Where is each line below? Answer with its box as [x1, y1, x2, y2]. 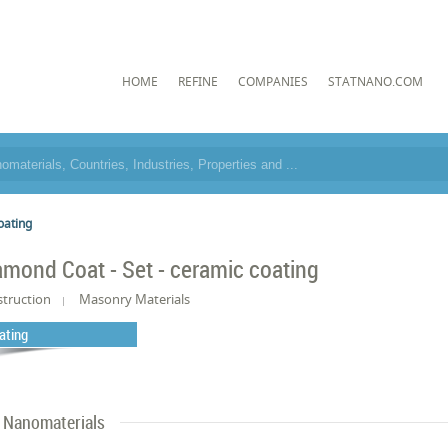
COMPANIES [237, 72, 308, 90]
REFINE [177, 72, 218, 90]
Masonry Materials [79, 290, 191, 308]
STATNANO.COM [327, 72, 423, 90]
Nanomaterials [3, 410, 106, 434]
